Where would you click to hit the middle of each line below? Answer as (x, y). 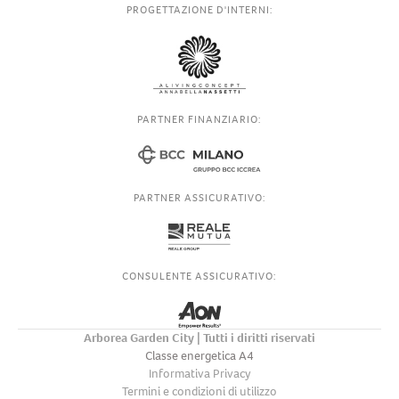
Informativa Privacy (199, 373)
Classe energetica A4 (199, 355)
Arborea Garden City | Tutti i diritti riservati (199, 338)
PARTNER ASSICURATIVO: (199, 197)
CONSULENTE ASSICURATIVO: (199, 276)
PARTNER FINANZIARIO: (199, 119)
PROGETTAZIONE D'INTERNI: (199, 9)
